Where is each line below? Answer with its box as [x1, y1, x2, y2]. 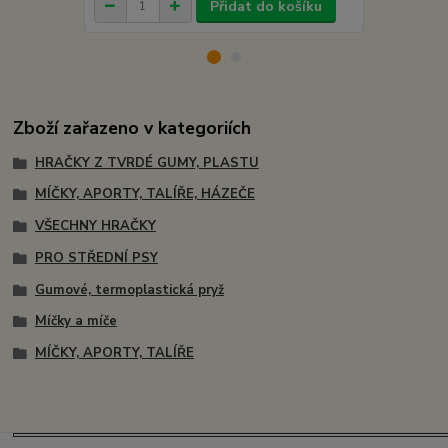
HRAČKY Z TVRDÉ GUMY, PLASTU [34, 153, 259, 172]
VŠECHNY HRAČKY [34, 217, 156, 236]
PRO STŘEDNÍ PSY [34, 248, 158, 267]
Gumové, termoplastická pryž [34, 280, 224, 299]
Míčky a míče [34, 312, 117, 331]
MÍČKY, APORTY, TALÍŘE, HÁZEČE [34, 185, 255, 204]
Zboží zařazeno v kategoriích [13, 115, 252, 140]
